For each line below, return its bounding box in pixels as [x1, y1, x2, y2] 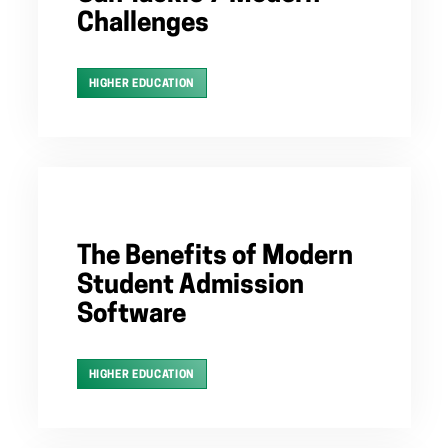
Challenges [76, 11, 209, 39]
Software [76, 302, 186, 330]
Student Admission [76, 273, 304, 301]
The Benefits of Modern [76, 244, 353, 272]
